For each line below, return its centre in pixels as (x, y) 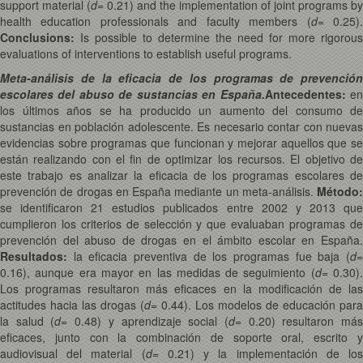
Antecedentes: (305, 94)
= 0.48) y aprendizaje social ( (145, 321)
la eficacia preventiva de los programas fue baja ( (209, 256)
